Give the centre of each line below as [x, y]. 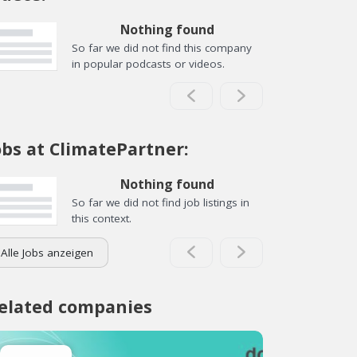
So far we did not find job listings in [161, 202]
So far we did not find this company [162, 47]
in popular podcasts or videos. [148, 63]
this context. [102, 218]
